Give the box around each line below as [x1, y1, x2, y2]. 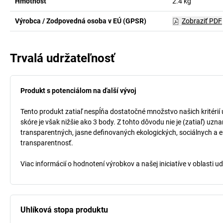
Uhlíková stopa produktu [20, 205, 108, 215]
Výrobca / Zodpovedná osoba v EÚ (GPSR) [15, 17, 146, 25]
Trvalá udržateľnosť [10, 51, 115, 65]
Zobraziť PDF [181, 17, 222, 25]
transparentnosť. [20, 139, 73, 147]
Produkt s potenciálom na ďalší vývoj [20, 87, 136, 95]
